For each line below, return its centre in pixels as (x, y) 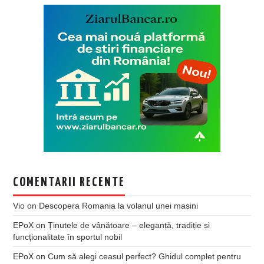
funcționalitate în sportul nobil (68, 237)
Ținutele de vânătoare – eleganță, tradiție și (129, 225)
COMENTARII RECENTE (69, 182)
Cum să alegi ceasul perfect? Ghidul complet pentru (145, 256)
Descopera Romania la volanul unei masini (119, 205)
